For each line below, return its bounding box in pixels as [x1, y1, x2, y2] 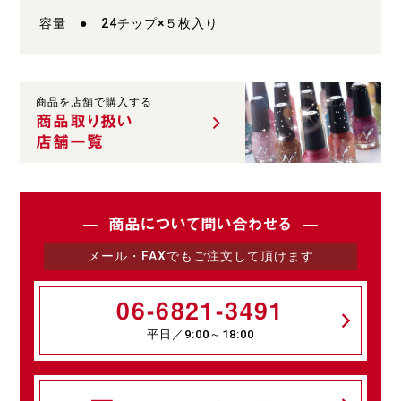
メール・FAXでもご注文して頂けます [87, 249, 314, 264]
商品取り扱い [36, 113, 134, 130]
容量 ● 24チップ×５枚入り [39, 16, 219, 31]
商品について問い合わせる [108, 216, 293, 233]
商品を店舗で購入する [36, 96, 153, 109]
